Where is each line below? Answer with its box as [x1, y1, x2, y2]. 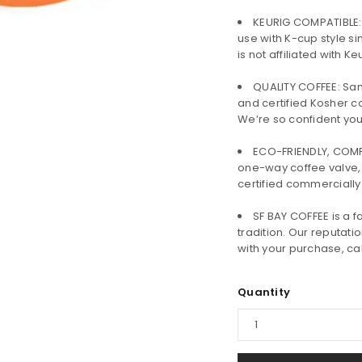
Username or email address [11, 225, 168, 241]
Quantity [238, 284, 290, 300]
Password [11, 290, 69, 306]
